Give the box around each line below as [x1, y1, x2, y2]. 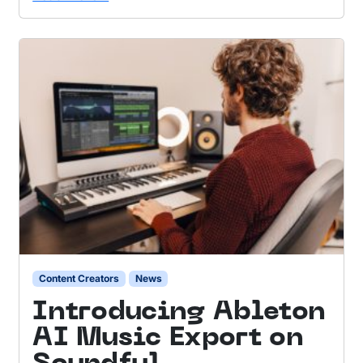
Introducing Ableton [32, 300, 327, 326]
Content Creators [39, 271, 119, 284]
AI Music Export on [32, 326, 304, 352]
